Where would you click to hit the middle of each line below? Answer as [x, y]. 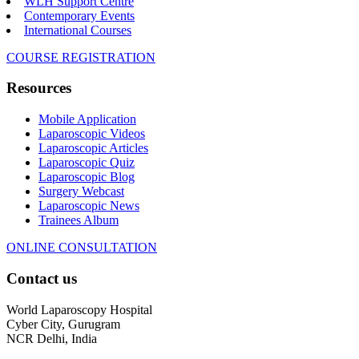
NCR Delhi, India [52, 338]
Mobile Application [87, 119]
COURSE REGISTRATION [81, 57]
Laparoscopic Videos [92, 134]
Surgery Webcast [81, 192]
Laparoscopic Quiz [87, 163]
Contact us [42, 278]
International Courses [78, 30]
